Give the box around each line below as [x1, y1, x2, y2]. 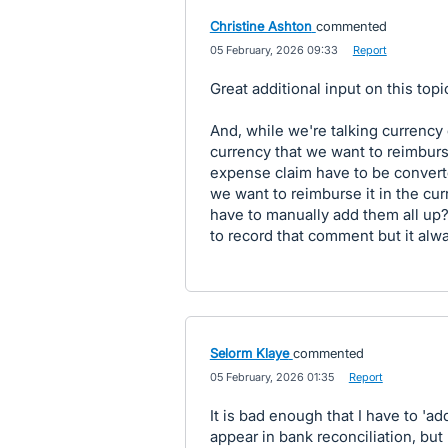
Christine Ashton [209, 17, 312, 34]
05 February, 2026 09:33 [209, 42, 338, 57]
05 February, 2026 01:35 [209, 369, 334, 384]
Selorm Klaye [209, 344, 289, 361]
